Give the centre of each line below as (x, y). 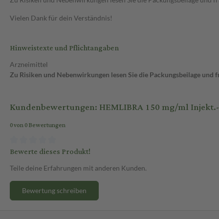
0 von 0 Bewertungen (38, 126)
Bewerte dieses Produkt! (50, 152)
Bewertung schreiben (54, 190)
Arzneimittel (29, 65)
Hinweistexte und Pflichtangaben (64, 48)
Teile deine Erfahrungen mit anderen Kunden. (78, 168)
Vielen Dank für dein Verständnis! (61, 18)
